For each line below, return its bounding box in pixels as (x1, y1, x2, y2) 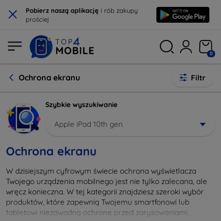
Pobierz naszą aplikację (26, 6, 99, 14)
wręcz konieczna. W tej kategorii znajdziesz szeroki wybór (6, 186, 204, 196)
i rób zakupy (99, 6, 138, 14)
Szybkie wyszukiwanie (45, 100, 117, 109)
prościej (26, 15, 49, 23)
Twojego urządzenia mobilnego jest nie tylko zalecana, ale (6, 176, 207, 186)
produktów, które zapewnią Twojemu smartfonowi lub (6, 197, 189, 207)
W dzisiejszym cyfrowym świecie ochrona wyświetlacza (6, 166, 196, 176)
